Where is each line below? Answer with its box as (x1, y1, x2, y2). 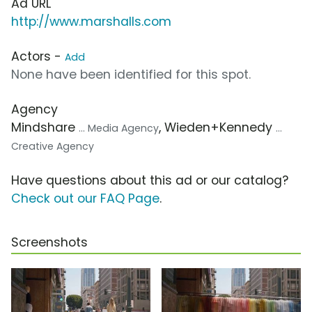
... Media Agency (79, 121, 159, 136)
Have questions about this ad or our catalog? (11, 172, 288, 189)
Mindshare (11, 119, 79, 136)
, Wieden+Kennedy (159, 119, 276, 136)
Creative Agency (11, 139, 94, 154)
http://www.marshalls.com (11, 13, 171, 31)
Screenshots (11, 234, 88, 251)
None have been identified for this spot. (11, 66, 251, 84)
